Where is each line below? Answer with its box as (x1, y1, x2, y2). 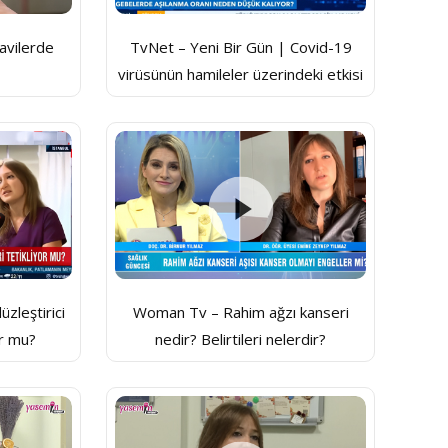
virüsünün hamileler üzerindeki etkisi (118, 64, 364, 85)
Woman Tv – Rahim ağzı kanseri (132, 302, 349, 323)
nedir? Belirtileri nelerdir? (155, 329, 327, 350)
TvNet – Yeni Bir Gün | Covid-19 (129, 37, 352, 58)
